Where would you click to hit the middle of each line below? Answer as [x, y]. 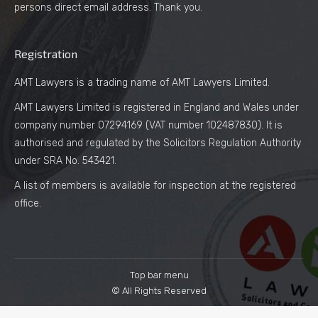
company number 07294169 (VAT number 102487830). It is [148, 125]
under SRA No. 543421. [65, 160]
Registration [46, 53]
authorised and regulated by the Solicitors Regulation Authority [158, 143]
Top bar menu [159, 275]
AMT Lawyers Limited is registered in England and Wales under [157, 107]
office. [28, 203]
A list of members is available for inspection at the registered [155, 185]
